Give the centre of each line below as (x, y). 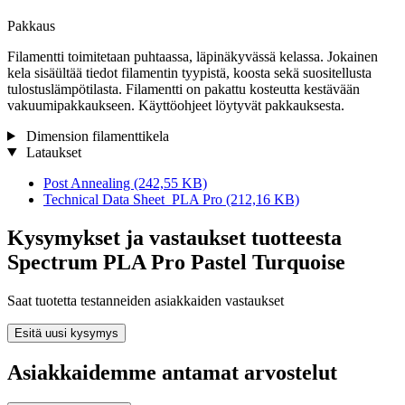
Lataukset (52, 152)
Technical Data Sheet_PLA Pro (135, 199)
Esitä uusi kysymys (66, 333)
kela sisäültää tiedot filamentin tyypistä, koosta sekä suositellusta (189, 72)
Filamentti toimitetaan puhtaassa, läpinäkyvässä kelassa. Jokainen (193, 56)
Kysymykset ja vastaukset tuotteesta (174, 237)
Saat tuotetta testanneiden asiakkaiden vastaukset (146, 300)
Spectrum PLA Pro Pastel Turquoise (176, 262)
